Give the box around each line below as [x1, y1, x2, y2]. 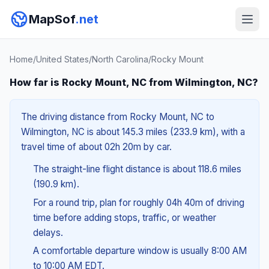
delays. [32, 226, 63, 238]
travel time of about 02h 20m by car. [21, 141, 172, 153]
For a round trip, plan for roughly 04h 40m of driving [32, 196, 244, 208]
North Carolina [92, 54, 148, 64]
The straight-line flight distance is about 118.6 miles [32, 163, 241, 175]
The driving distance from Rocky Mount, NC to [21, 111, 214, 122]
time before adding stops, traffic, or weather [32, 211, 216, 223]
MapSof [29, 12, 75, 26]
